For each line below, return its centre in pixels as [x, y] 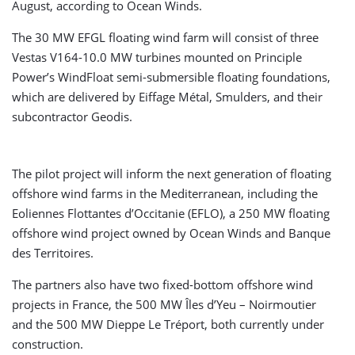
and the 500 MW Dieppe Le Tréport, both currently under [168, 324]
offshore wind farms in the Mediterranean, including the [165, 193]
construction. [48, 344]
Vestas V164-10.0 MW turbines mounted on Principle [157, 57]
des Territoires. [53, 253]
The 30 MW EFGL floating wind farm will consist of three [165, 37]
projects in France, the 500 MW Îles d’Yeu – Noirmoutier [164, 304]
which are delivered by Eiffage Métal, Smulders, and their [167, 97]
